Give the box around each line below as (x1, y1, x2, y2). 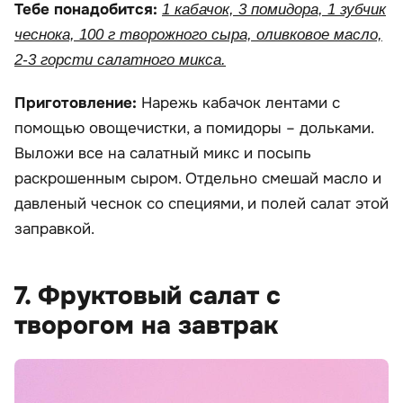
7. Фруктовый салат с (14, 279, 281, 312)
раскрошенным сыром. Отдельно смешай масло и (14, 168, 381, 188)
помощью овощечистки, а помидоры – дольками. (14, 118, 373, 138)
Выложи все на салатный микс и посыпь (14, 143, 311, 163)
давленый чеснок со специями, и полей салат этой (14, 193, 389, 213)
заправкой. (14, 219, 94, 238)
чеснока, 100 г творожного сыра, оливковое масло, (14, 25, 382, 43)
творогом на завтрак (14, 309, 278, 342)
